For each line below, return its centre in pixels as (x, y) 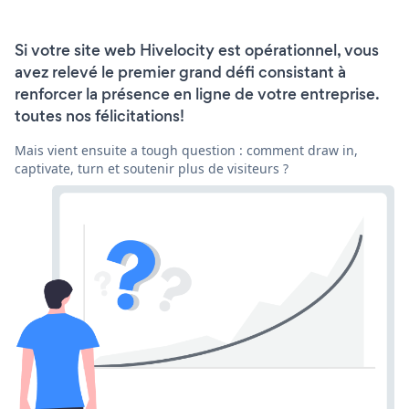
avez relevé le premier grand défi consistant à (180, 73)
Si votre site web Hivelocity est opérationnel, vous (197, 51)
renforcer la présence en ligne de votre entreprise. (197, 94)
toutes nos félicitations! (100, 116)
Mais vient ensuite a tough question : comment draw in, (186, 151)
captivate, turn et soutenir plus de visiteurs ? (152, 169)
